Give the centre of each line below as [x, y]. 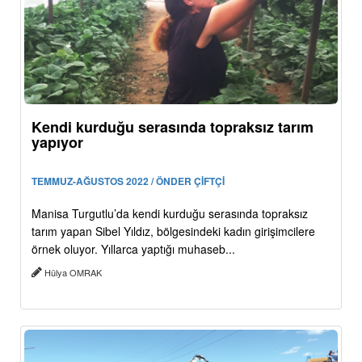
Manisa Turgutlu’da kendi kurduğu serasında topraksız [170, 213]
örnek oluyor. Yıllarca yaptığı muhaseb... [133, 248]
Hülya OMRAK [73, 272]
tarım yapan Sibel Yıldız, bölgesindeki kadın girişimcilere [173, 231]
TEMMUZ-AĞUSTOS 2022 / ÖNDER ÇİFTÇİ [128, 181]
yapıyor [57, 142]
